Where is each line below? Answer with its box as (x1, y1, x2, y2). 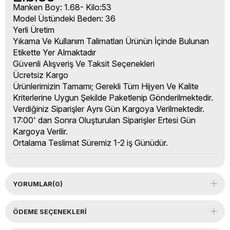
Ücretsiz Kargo (13, 70, 68, 81)
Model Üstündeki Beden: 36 (13, 13, 116, 24)
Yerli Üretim (13, 25, 54, 35)
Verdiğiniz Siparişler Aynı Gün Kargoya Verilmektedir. (13, 104, 204, 114)
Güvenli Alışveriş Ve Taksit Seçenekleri (13, 59, 157, 69)
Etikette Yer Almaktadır (13, 47, 96, 58)
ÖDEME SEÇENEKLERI (13, 207, 87, 216)
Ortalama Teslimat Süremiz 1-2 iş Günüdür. (13, 138, 168, 148)
